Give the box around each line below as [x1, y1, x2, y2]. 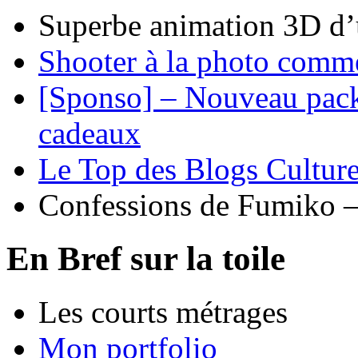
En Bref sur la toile [6, 239, 285, 277]
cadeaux [38, 115, 141, 150]
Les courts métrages [38, 294, 288, 329]
